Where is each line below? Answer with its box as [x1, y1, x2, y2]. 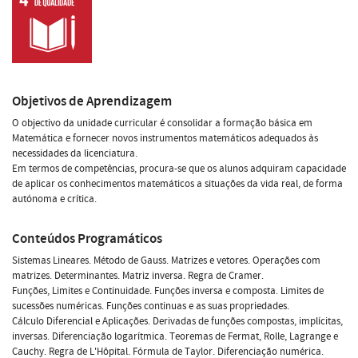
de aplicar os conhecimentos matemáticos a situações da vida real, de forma [12, 176, 343, 191]
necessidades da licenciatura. [12, 145, 137, 161]
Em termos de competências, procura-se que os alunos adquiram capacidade [12, 161, 346, 176]
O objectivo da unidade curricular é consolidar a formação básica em [12, 115, 312, 130]
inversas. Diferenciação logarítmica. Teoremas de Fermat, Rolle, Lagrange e [12, 328, 338, 344]
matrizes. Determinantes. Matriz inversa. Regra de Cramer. [12, 268, 264, 283]
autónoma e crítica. [12, 191, 97, 206]
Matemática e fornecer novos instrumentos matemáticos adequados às [12, 130, 318, 145]
